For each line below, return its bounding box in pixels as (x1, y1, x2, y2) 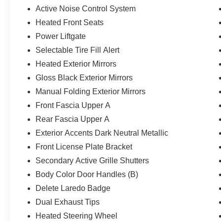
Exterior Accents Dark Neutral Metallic (36, 128, 169, 137)
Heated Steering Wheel (36, 211, 118, 220)
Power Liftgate (36, 32, 86, 40)
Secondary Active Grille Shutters (36, 156, 149, 165)
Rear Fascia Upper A (36, 114, 110, 123)
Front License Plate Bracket (36, 142, 133, 151)
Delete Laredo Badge (36, 184, 111, 192)
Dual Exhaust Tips (36, 197, 100, 206)
